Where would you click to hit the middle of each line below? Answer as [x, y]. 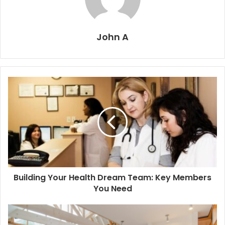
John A [113, 37]
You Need [113, 189]
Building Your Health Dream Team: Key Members [113, 178]
